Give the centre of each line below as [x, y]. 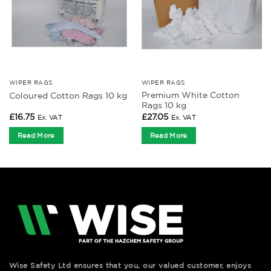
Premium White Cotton [190, 95]
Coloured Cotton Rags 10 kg [68, 95]
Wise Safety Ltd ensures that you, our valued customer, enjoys [130, 265]
